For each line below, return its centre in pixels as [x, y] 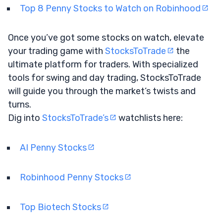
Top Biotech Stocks [60, 207]
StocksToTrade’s [75, 118]
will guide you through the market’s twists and [102, 91]
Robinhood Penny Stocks [72, 177]
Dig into [25, 118]
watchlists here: [150, 118]
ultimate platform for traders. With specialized [103, 64]
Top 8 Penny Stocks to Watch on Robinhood [110, 8]
